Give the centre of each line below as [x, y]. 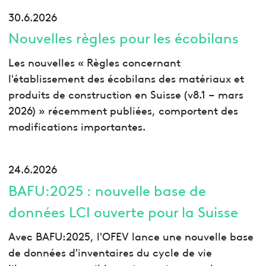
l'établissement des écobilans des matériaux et [126, 78]
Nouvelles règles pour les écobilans [123, 37]
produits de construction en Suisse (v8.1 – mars [126, 94]
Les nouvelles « [46, 62]
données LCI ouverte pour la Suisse [123, 211]
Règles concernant [133, 62]
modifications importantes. [77, 126]
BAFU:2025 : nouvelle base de [107, 189]
